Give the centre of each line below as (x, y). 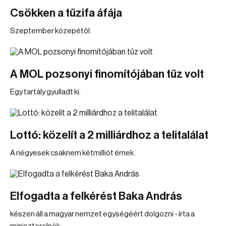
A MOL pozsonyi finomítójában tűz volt (107, 74)
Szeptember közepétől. (51, 31)
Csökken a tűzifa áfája (66, 13)
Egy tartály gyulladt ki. (45, 92)
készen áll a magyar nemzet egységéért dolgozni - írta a (102, 214)
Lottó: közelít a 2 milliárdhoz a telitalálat (109, 135)
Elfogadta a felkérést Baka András (96, 196)
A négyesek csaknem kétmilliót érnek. (73, 153)
